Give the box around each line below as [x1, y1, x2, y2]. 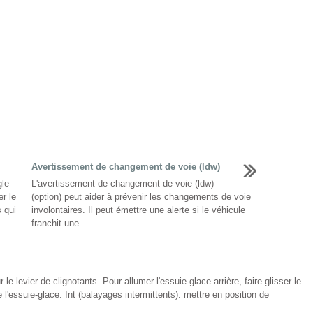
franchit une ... [31, 218, 91, 228]
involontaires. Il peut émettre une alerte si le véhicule [31, 205, 246, 215]
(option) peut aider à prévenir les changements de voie [31, 191, 252, 202]
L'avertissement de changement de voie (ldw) [31, 178, 214, 189]
